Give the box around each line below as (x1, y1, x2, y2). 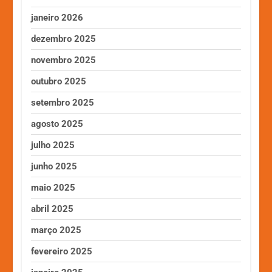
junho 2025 (31, 160, 78, 172)
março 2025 (31, 224, 82, 236)
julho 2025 (31, 139, 75, 151)
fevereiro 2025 (31, 245, 93, 257)
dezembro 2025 (31, 33, 97, 44)
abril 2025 (31, 203, 74, 214)
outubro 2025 (31, 75, 87, 87)
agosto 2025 (31, 118, 84, 129)
